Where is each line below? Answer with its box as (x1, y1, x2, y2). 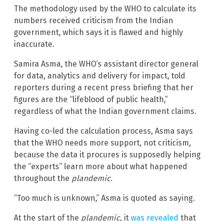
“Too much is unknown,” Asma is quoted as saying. (14, 193, 195, 203)
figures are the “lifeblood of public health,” (14, 95, 168, 105)
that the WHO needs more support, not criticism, (14, 138, 191, 148)
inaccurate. (14, 39, 54, 49)
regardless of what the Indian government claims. (14, 107, 196, 116)
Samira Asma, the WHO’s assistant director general (14, 59, 198, 69)
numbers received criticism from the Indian (14, 16, 173, 26)
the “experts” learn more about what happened (14, 162, 187, 172)
